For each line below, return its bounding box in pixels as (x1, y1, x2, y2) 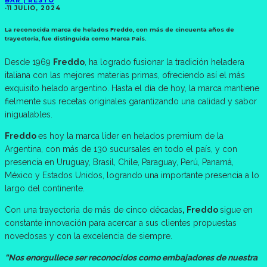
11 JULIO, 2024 (7, 4, 61, 12)
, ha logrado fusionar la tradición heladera (85, 57, 244, 67)
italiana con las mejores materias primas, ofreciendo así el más (5, 70, 245, 80)
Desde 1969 (5, 57, 53, 67)
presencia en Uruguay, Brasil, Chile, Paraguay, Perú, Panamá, (5, 157, 234, 167)
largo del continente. (5, 184, 85, 194)
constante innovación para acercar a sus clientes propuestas (5, 218, 237, 228)
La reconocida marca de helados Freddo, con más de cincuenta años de (5, 26, 234, 33)
